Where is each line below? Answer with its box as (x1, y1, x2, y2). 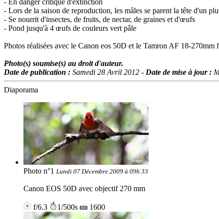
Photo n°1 (23, 167, 56, 175)
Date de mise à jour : (146, 68, 214, 77)
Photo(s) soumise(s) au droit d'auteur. (4, 59, 123, 68)
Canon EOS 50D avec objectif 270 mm (23, 184, 145, 193)
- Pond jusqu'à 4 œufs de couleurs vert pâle (4, 24, 136, 33)
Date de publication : (4, 68, 72, 77)
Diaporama (4, 86, 38, 94)
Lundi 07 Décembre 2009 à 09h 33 (56, 168, 148, 175)
